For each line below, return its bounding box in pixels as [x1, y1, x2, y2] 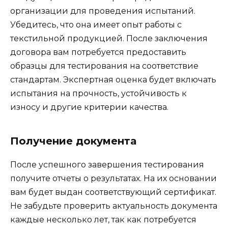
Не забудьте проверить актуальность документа [10, 201, 217, 211]
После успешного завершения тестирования [10, 159, 204, 169]
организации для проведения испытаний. [10, 6, 195, 16]
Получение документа [10, 134, 136, 147]
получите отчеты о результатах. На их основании [10, 173, 217, 183]
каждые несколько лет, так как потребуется [10, 214, 196, 224]
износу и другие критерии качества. [10, 102, 168, 112]
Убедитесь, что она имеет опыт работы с [10, 19, 182, 30]
